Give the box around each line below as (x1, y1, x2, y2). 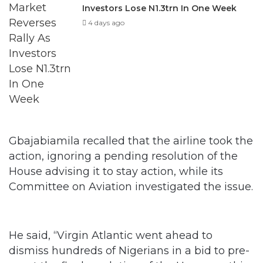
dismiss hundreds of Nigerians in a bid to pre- (9, 244, 249, 257)
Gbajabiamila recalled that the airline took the (9, 134, 253, 147)
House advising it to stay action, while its (9, 164, 223, 177)
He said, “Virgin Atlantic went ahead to (9, 228, 213, 241)
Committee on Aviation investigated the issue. (9, 180, 253, 193)
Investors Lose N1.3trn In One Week (82, 2, 237, 13)
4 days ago (88, 18, 125, 26)
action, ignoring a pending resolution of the (9, 149, 238, 162)
